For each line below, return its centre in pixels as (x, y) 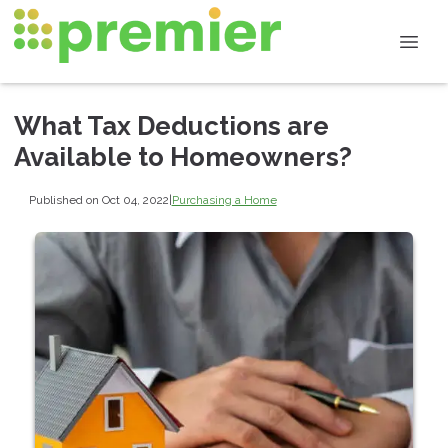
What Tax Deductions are (171, 126)
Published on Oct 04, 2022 (98, 199)
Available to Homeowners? (183, 157)
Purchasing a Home (224, 199)
